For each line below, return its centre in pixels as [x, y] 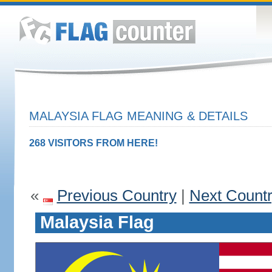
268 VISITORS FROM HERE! [93, 143]
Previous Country [117, 195]
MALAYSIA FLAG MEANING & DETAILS [138, 116]
